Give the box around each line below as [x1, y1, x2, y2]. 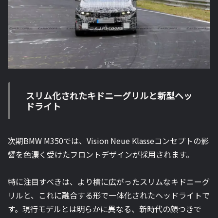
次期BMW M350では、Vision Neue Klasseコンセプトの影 [8, 134, 209, 146]
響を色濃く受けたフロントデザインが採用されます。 [8, 148, 194, 160]
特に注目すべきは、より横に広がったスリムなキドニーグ [8, 176, 210, 188]
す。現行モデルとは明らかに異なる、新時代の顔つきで [8, 203, 201, 215]
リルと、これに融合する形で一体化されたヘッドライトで [8, 189, 210, 201]
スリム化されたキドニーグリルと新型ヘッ [26, 89, 192, 102]
